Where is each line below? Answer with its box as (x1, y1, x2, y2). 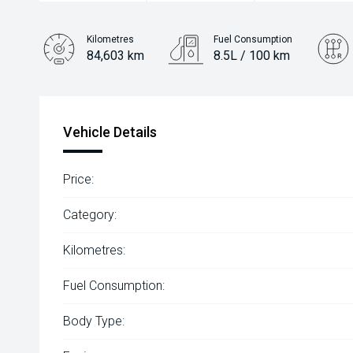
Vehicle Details (63, 124, 157, 140)
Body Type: (63, 314, 124, 329)
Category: (63, 207, 117, 222)
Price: (63, 172, 94, 187)
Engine (87, 81, 117, 92)
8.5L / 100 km (213, 48, 290, 63)
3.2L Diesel (87, 95, 150, 110)
